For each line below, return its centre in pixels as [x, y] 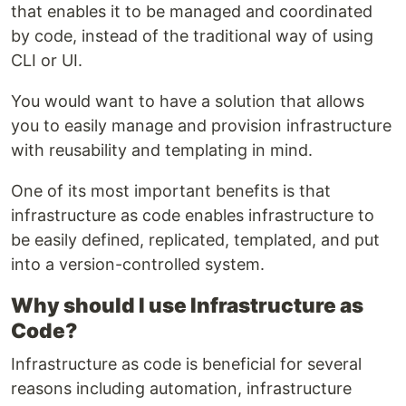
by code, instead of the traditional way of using [192, 36]
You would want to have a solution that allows [188, 101]
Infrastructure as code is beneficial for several [186, 364]
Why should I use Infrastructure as [187, 305]
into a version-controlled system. [138, 265]
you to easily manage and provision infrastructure [201, 126]
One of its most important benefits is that [171, 191]
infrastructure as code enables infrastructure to [193, 216]
